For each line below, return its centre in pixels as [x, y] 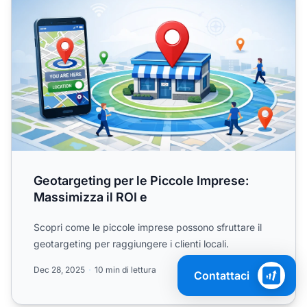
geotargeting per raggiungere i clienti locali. [131, 244]
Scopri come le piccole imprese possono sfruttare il [148, 228]
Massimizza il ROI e [90, 197]
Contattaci [222, 275]
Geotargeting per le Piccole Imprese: [141, 181]
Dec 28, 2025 [59, 270]
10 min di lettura [125, 270]
